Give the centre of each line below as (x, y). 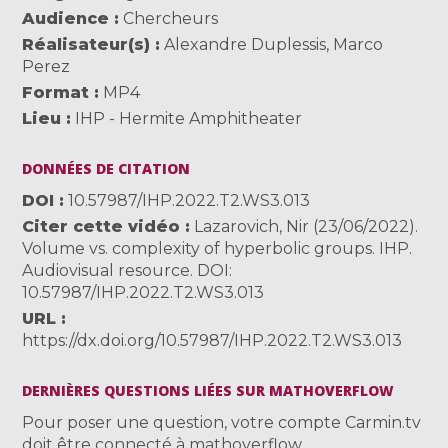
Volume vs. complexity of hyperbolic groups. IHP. (217, 248)
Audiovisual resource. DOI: (127, 270)
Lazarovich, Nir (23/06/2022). (304, 226)
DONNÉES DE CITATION (106, 168)
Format (56, 92)
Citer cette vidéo (101, 226)
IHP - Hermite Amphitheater (189, 118)
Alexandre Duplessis (245, 44)
